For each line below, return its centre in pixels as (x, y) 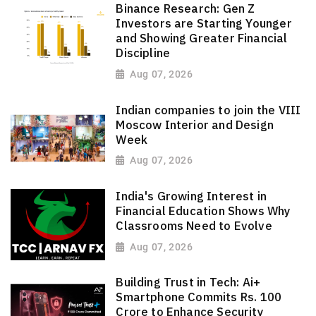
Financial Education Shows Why (203, 211)
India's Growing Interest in (192, 196)
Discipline (143, 53)
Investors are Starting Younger (204, 24)
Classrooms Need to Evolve (194, 226)
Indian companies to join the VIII (208, 110)
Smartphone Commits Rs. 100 (199, 297)
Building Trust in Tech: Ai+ (188, 282)
